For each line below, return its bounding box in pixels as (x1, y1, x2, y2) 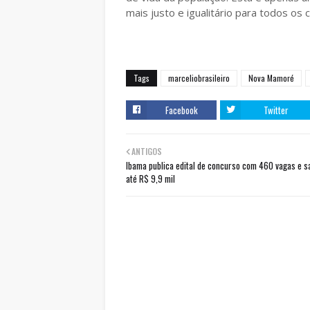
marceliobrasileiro (168, 72, 230, 84)
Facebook (165, 103, 198, 118)
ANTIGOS (131, 145, 162, 158)
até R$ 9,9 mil (126, 172, 175, 186)
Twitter (263, 103, 289, 118)
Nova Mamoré (248, 72, 294, 84)
